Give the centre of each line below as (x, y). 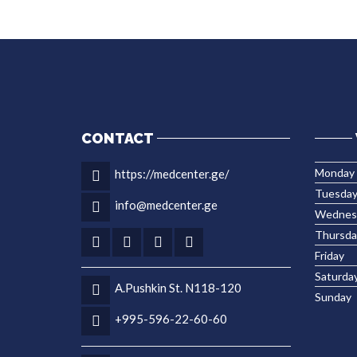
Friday (329, 255)
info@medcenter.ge (166, 205)
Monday (334, 172)
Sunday (333, 296)
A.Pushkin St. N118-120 (178, 288)
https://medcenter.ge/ (172, 174)
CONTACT (118, 138)
